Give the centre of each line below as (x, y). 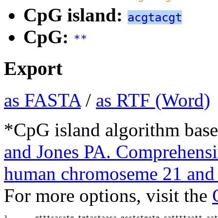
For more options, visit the (108, 195)
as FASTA (42, 100)
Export (33, 68)
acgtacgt (155, 18)
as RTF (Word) (153, 100)
